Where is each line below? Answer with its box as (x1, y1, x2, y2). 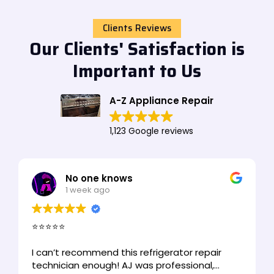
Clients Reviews (102, 20, 172, 35)
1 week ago (65, 184, 110, 196)
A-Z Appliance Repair (109, 94, 213, 107)
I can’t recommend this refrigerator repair (32, 245, 221, 259)
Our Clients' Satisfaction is (29, 35, 245, 62)
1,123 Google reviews (109, 124, 193, 137)
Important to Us (73, 57, 201, 84)
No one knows (65, 172, 133, 185)
